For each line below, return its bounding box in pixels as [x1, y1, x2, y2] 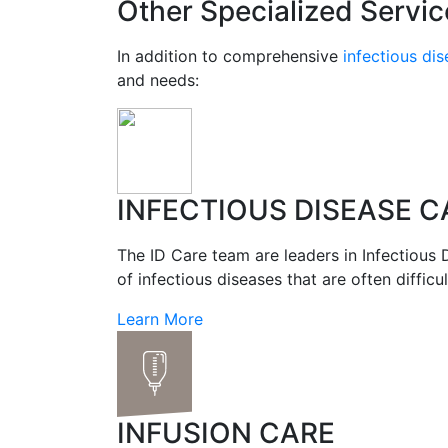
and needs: [117, 70, 199, 90]
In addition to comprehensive [117, 46, 343, 66]
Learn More [117, 309, 203, 329]
